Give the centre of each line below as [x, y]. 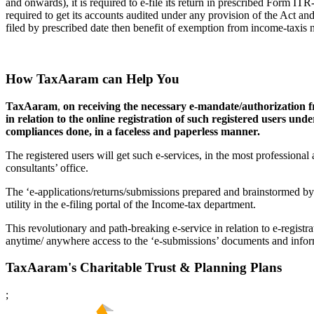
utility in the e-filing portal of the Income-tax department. [131, 204]
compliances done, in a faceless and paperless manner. [133, 131]
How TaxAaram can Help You [93, 78]
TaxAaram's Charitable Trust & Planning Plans [144, 268]
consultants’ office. [47, 168]
